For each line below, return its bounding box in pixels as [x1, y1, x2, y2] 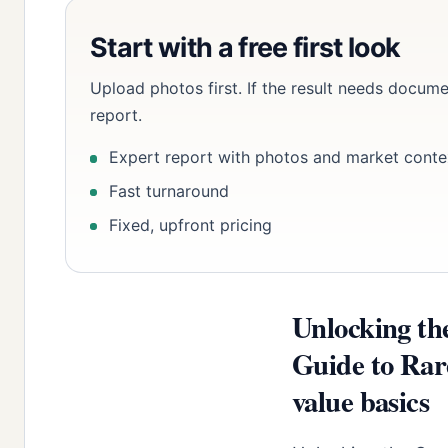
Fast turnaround [109, 181, 230, 202]
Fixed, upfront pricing [109, 215, 273, 236]
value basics [292, 380, 430, 423]
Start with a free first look [90, 30, 401, 63]
